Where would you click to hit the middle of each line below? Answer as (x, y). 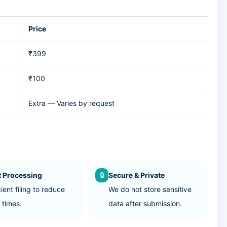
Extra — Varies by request (71, 103)
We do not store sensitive (150, 189)
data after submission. (145, 203)
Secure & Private (137, 175)
